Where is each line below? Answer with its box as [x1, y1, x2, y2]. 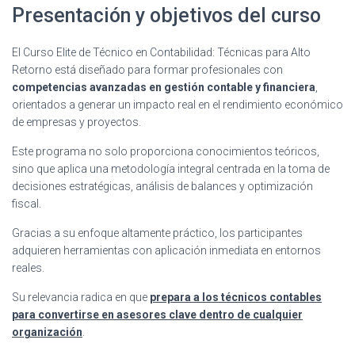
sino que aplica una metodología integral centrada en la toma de [12, 162, 330, 175]
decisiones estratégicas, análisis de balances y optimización [12, 179, 313, 193]
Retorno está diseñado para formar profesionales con [12, 63, 283, 76]
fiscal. [12, 197, 41, 210]
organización [12, 325, 82, 338]
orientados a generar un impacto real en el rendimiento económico [12, 97, 343, 111]
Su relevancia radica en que [12, 290, 150, 303]
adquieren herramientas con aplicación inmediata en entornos [12, 243, 321, 257]
